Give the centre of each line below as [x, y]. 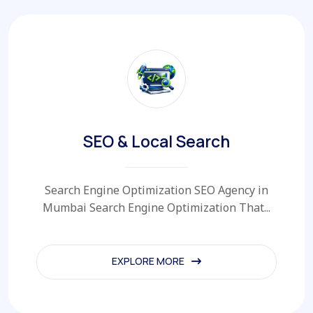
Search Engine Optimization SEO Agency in [156, 190]
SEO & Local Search [156, 141]
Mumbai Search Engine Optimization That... [156, 207]
